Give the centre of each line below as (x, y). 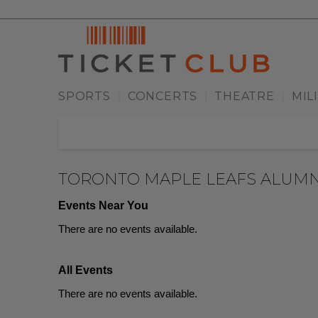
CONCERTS (163, 97)
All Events (86, 270)
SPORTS (84, 97)
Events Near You (103, 206)
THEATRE (245, 97)
